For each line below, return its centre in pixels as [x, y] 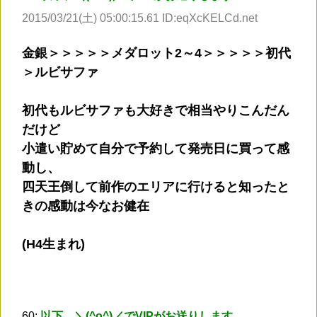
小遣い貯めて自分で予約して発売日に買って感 [156, 148]
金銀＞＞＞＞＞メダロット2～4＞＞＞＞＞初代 [156, 53]
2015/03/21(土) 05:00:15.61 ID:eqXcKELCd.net [140, 18]
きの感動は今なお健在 [86, 206]
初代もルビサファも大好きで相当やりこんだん [156, 110]
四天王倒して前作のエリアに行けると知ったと [156, 186]
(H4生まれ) [53, 244]
